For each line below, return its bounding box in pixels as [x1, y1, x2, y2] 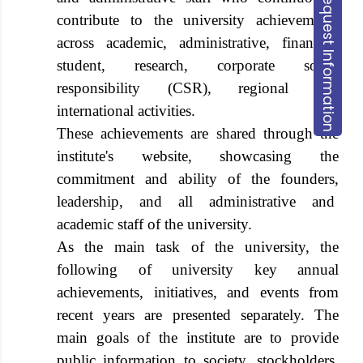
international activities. [57, 102, 195, 119]
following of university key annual [57, 261, 339, 278]
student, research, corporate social [57, 57, 339, 74]
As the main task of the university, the [57, 238, 339, 255]
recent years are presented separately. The [57, 306, 339, 323]
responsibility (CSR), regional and [57, 79, 339, 96]
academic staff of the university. [57, 216, 252, 233]
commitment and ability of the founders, [57, 170, 339, 187]
